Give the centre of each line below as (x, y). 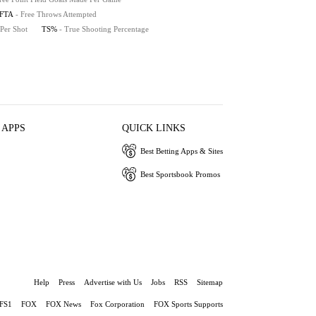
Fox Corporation (117, 304)
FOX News (63, 304)
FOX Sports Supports (188, 304)
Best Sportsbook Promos (180, 174)
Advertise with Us (113, 282)
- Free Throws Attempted (56, 14)
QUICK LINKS (153, 128)
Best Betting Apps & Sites (181, 151)
